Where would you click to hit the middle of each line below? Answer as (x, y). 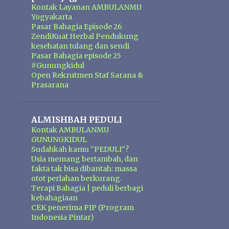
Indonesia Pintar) (62, 217)
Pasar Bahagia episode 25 (76, 56)
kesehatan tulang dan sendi (80, 46)
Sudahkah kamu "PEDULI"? (80, 149)
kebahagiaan (54, 198)
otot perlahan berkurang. (76, 178)
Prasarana (50, 85)
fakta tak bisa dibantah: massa (84, 169)
